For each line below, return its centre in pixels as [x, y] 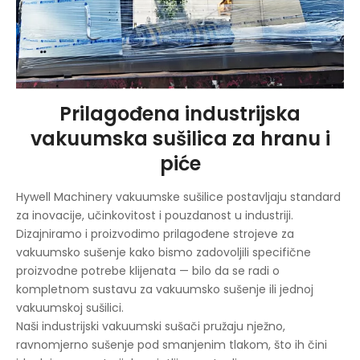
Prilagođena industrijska [180, 113]
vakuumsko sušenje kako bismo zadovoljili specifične [164, 252]
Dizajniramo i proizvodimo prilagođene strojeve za [155, 233]
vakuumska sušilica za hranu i [180, 138]
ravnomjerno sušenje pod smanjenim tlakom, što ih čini [172, 344]
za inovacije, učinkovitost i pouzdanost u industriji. [155, 215]
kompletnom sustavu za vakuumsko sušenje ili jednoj [165, 289]
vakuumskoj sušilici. [70, 307]
